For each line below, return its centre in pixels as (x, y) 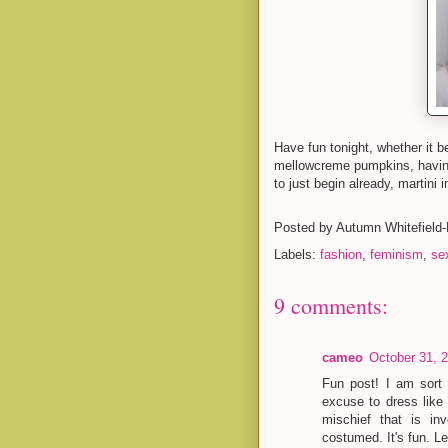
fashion (341, 254)
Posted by (305, 227)
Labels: (297, 254)
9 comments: (331, 305)
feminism (396, 254)
